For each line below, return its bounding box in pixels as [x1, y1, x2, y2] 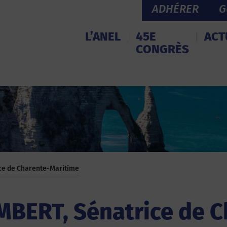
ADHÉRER [152, 2, 199, 16]
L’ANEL [85, 29, 121, 44]
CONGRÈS [136, 42, 189, 56]
